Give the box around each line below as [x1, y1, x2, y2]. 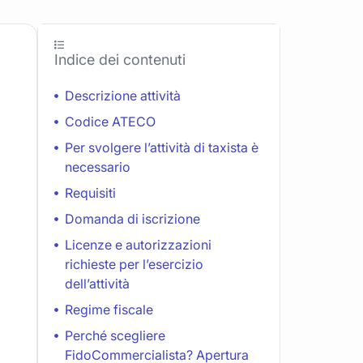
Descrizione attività [65, 87, 181, 104]
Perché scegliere [65, 327, 165, 344]
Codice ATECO [65, 113, 156, 130]
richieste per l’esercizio [65, 255, 203, 272]
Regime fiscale [65, 301, 153, 318]
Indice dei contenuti [54, 50, 186, 68]
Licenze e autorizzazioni [65, 236, 211, 253]
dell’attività [65, 275, 130, 292]
